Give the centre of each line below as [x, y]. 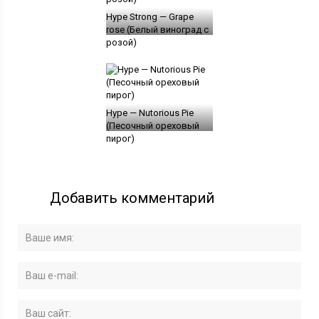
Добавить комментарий [132, 198]
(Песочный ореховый [152, 125]
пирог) [120, 138]
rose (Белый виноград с [157, 29]
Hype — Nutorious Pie [150, 113]
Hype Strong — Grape [150, 16]
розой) [121, 42]
